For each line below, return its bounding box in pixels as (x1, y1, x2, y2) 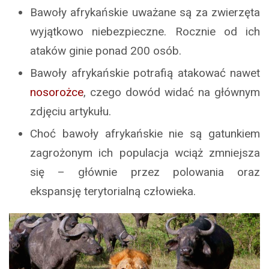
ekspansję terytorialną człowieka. (30, 184, 196, 199)
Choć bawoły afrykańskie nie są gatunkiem (30, 127, 260, 141)
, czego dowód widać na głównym (83, 85, 260, 100)
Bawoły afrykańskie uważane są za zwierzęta (30, 5, 260, 20)
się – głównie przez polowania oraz (30, 165, 260, 180)
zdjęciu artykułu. (30, 104, 111, 119)
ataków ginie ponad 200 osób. (30, 44, 181, 58)
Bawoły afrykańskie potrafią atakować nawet (30, 66, 260, 80)
